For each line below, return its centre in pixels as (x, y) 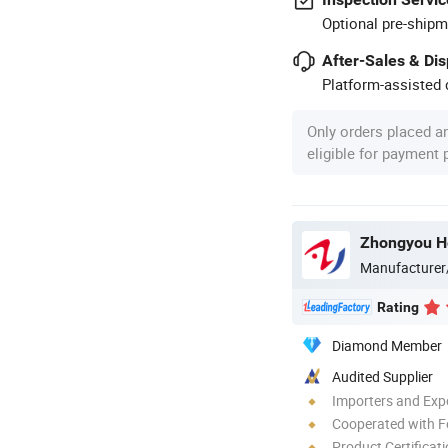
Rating (398, 306)
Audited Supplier (382, 376)
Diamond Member (387, 345)
